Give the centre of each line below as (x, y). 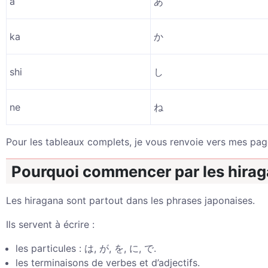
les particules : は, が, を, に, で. (86, 248)
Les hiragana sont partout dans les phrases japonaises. (130, 200)
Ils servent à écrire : (50, 224)
